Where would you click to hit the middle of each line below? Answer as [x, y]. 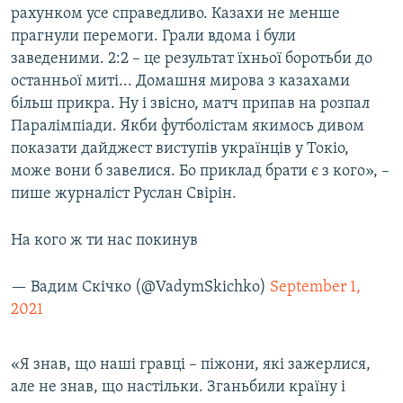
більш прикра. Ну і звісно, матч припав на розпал [190, 104]
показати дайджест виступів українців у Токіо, [180, 149]
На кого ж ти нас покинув [104, 241]
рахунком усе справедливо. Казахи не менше [175, 14]
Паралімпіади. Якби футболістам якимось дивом [188, 127]
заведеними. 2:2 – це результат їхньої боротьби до [192, 59]
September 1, [315, 288]
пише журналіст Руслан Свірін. [124, 194]
